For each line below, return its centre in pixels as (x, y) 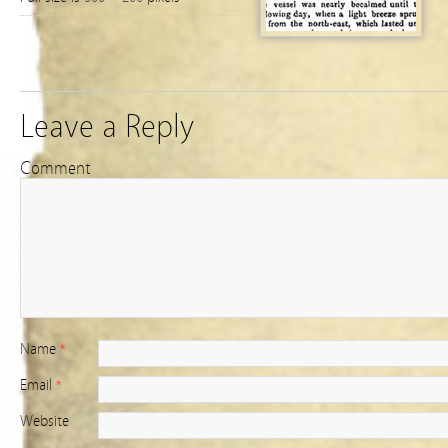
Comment (55, 168)
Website (44, 421)
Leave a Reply (107, 126)
